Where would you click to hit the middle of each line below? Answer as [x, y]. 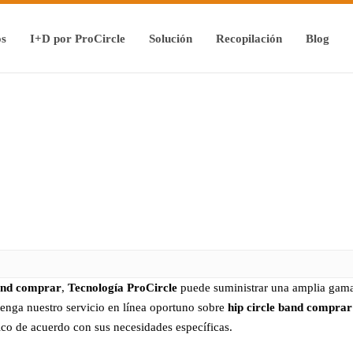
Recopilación [249, 38]
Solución [171, 38]
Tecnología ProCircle [123, 288]
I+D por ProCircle [78, 38]
